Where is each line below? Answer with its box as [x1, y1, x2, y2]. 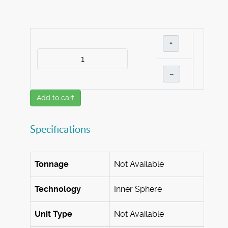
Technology [35, 184, 81, 194]
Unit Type [35, 209, 72, 219]
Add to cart [37, 94, 74, 102]
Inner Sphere [114, 184, 162, 194]
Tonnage [35, 159, 69, 169]
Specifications [30, 124, 91, 135]
